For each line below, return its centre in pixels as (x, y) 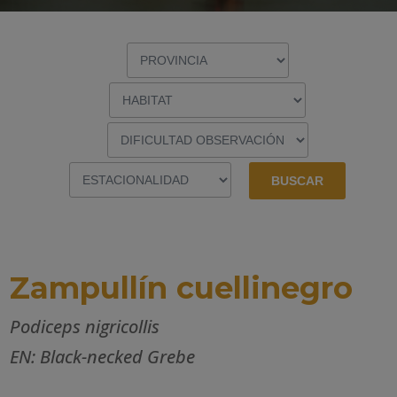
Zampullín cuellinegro (182, 288)
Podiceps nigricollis (85, 326)
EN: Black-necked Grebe (103, 356)
